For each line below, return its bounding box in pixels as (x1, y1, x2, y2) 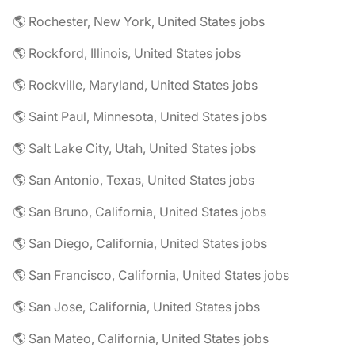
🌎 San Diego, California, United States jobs (13, 235, 267, 252)
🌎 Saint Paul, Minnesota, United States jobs (13, 109, 267, 125)
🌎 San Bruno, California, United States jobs (13, 204, 266, 220)
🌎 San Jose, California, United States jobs (13, 299, 260, 315)
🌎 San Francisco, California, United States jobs (13, 267, 289, 284)
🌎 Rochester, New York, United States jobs (13, 13, 265, 30)
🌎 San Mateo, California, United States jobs (13, 330, 269, 347)
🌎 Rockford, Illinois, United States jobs (13, 45, 241, 62)
